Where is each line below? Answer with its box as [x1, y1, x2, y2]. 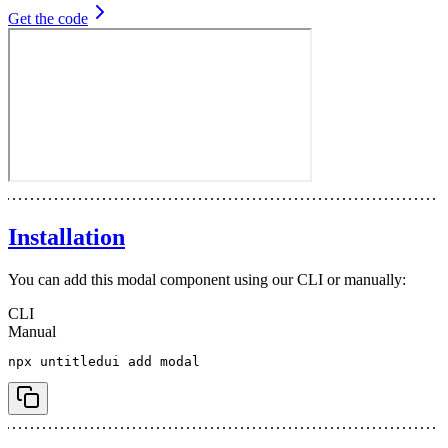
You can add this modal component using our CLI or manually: [8, 271, 406, 289]
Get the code [8, 10, 88, 28]
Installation [8, 224, 125, 251]
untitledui [32, 354, 120, 370]
